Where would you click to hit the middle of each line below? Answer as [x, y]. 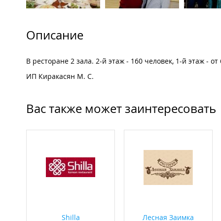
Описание [55, 35]
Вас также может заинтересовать [121, 109]
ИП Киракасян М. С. [61, 76]
